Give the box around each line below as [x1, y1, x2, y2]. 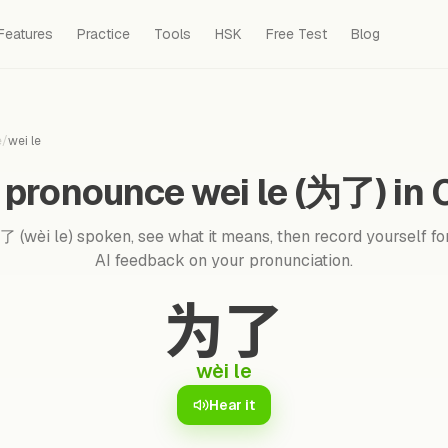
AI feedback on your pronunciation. [95, 250, 353, 271]
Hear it [209, 396, 255, 414]
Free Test [266, 25, 328, 43]
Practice [77, 25, 131, 43]
